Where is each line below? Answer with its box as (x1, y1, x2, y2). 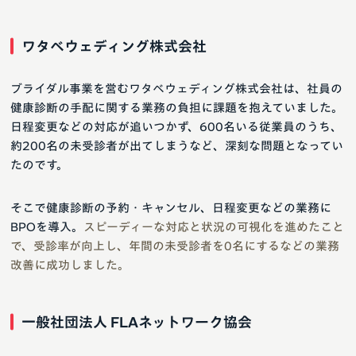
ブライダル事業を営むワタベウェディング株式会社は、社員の (10, 82, 342, 95)
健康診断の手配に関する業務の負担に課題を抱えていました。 (10, 101, 343, 114)
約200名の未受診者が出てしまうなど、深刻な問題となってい (10, 139, 343, 152)
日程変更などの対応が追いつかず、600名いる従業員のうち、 (10, 120, 342, 133)
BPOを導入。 (10, 220, 83, 233)
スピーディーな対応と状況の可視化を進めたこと (83, 220, 344, 233)
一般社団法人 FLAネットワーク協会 (21, 314, 252, 329)
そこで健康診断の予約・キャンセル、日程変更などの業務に (10, 201, 331, 214)
